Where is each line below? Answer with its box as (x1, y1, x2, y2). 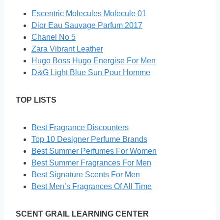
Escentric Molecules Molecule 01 (31, 9, 146, 18)
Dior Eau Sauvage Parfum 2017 (31, 21, 142, 30)
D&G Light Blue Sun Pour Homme (31, 68, 150, 77)
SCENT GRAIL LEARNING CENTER (16, 210, 149, 219)
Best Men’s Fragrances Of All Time (31, 182, 152, 191)
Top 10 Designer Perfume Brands (31, 135, 147, 144)
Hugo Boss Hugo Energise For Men (31, 56, 156, 65)
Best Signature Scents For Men (31, 170, 140, 179)
